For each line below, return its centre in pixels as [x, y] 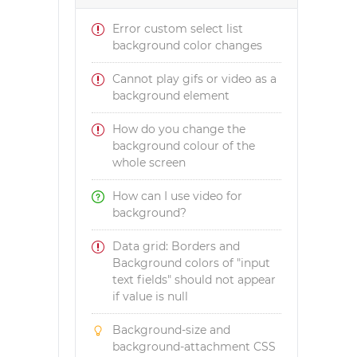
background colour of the [184, 146]
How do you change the [179, 129]
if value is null [151, 296]
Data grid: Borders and [177, 246]
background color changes [188, 45]
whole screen [149, 163]
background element [171, 96]
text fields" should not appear [194, 280]
